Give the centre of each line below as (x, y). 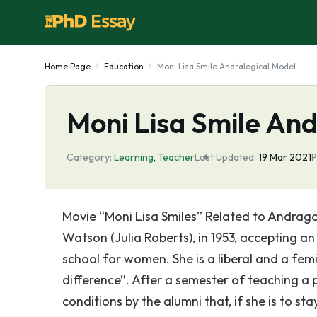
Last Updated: (225, 157)
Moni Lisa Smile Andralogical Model (226, 66)
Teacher (176, 157)
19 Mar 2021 (285, 157)
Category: (89, 157)
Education (124, 66)
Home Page (68, 66)
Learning (134, 157)
